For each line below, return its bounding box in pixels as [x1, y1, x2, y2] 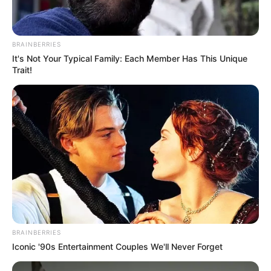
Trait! [12, 65, 32, 76]
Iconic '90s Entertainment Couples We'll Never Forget [12, 241, 223, 252]
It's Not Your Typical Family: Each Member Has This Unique [12, 53, 247, 64]
